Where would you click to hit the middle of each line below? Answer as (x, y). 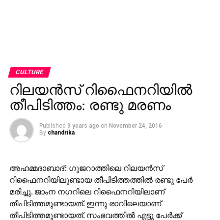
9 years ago (83, 125)
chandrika (61, 132)
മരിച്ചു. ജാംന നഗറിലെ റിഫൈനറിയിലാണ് (87, 191)
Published (52, 125)
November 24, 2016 (135, 125)
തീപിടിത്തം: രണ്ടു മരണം (90, 105)
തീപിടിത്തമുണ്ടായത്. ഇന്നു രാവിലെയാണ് (85, 203)
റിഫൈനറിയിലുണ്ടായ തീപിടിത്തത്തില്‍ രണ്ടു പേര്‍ (101, 179)
